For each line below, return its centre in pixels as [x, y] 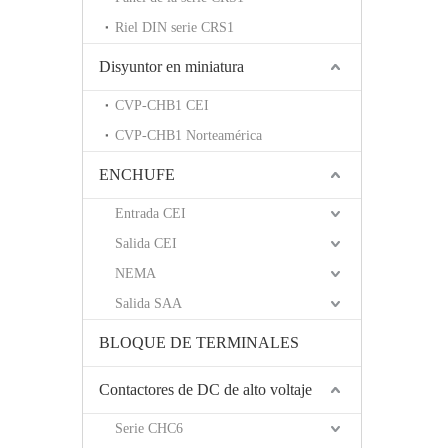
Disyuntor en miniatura [171, 67]
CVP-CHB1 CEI [162, 106]
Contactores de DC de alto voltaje [205, 390]
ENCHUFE [137, 175]
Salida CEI [146, 244]
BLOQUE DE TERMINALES [199, 343]
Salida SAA [148, 304]
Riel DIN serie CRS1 [174, 28]
